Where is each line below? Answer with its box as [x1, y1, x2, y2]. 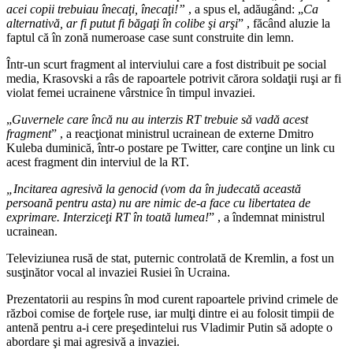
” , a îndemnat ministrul [209, 210, 325, 224]
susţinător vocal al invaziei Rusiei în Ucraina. [6, 265, 230, 279]
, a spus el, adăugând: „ [185, 2, 303, 16]
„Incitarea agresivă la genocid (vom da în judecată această [6, 181, 301, 195]
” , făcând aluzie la [238, 16, 330, 30]
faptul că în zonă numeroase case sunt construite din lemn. [6, 30, 294, 44]
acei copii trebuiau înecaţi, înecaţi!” [6, 2, 185, 16]
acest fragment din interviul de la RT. [6, 154, 189, 169]
